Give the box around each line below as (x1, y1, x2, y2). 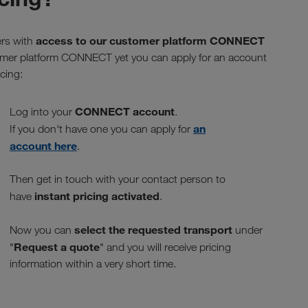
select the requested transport (74, 222, 235, 236)
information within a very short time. (10, 256, 176, 270)
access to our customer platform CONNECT (36, 33, 265, 47)
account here (10, 138, 77, 153)
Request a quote (14, 239, 100, 254)
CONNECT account (75, 104, 175, 118)
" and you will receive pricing (100, 240, 231, 254)
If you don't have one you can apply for (10, 122, 193, 135)
